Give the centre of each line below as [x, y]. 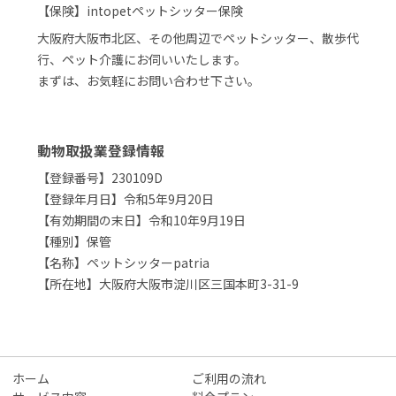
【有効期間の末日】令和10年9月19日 [141, 221]
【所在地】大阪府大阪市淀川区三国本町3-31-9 [168, 284]
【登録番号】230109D [100, 178]
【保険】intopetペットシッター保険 [140, 11]
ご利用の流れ [229, 379]
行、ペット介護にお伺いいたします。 [142, 60]
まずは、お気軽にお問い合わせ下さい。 [148, 81]
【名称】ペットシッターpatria [123, 263]
